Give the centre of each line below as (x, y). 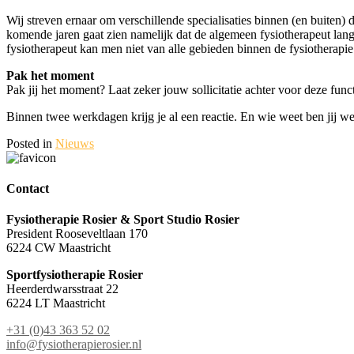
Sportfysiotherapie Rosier (75, 275)
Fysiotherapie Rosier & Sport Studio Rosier (123, 220)
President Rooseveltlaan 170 (77, 234)
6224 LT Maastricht (56, 303)
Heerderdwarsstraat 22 (62, 289)
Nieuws (75, 143)
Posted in (31, 143)
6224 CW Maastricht (58, 248)
